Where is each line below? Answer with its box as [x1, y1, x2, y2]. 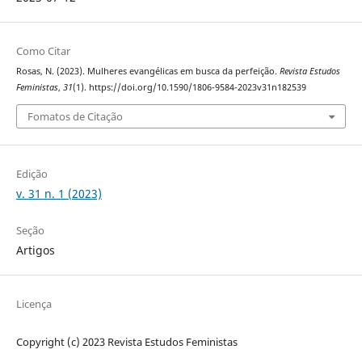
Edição [15, 166, 48, 181]
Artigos [15, 242, 55, 258]
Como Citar [15, 44, 70, 59]
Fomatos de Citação [27, 108, 123, 124]
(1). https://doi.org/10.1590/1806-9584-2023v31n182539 [72, 82, 306, 94]
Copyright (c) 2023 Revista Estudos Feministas [15, 334, 238, 349]
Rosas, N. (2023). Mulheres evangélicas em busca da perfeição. [15, 65, 280, 78]
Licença [15, 296, 52, 311]
